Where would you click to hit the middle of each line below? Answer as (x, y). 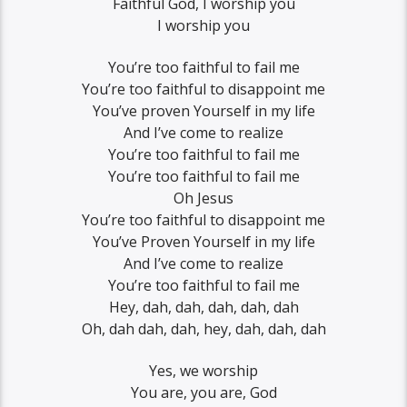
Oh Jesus (203, 198)
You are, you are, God (203, 393)
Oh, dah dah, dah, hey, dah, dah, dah (203, 328)
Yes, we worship (203, 371)
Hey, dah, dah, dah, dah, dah (203, 307)
